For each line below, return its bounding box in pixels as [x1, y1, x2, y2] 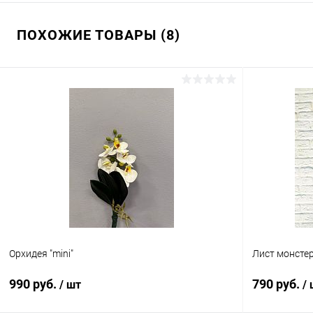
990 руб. [9, 277, 59, 291]
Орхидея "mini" [9, 247, 73, 259]
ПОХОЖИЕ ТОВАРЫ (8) [17, 27, 180, 43]
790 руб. [252, 277, 303, 291]
